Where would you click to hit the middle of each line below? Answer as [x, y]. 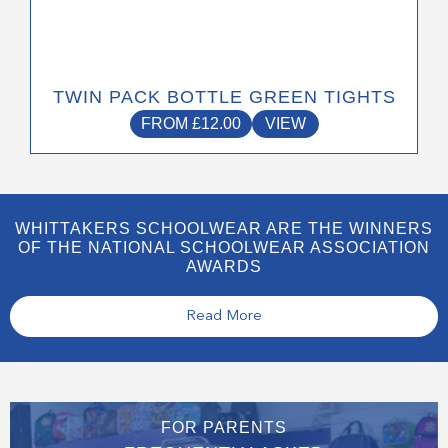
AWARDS [224, 267]
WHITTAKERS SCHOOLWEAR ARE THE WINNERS [224, 229]
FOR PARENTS [224, 428]
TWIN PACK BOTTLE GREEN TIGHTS [224, 97]
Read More [224, 317]
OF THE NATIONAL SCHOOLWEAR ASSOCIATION [224, 248]
